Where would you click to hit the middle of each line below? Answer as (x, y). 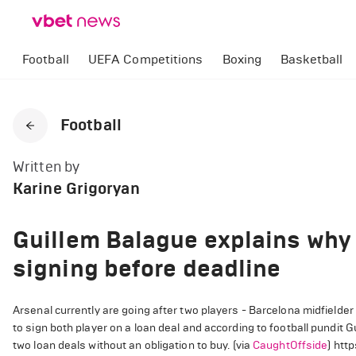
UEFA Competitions (145, 59)
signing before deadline (147, 268)
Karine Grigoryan (76, 189)
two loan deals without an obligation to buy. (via (133, 345)
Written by (46, 167)
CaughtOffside (290, 345)
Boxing (242, 59)
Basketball (312, 59)
